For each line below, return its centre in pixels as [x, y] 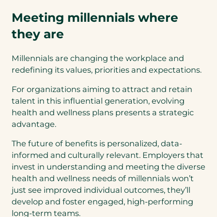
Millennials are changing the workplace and [98, 58]
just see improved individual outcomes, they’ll [101, 190]
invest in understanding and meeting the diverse [108, 167]
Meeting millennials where [95, 17]
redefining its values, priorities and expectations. [108, 70]
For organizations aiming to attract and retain [102, 89]
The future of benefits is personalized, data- [97, 144]
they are [38, 34]
